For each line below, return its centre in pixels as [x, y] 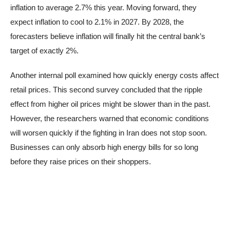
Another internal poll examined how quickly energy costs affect [114, 75]
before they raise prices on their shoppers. [81, 161]
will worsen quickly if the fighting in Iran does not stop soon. [109, 132]
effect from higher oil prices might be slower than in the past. [110, 104]
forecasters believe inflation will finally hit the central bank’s [108, 36]
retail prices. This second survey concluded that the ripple [106, 89]
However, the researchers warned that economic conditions [110, 118]
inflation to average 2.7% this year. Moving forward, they [103, 7]
